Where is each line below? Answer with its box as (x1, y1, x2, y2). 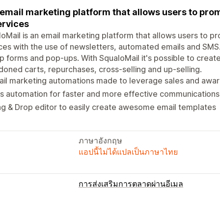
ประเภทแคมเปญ (79, 201, 136, 212)
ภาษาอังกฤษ (79, 135, 122, 145)
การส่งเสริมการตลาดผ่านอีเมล (79, 178, 183, 189)
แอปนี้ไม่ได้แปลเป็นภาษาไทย (79, 146, 178, 157)
